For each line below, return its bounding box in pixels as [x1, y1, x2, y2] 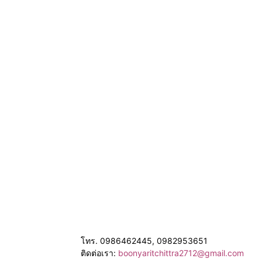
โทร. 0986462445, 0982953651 [81, 236, 208, 246]
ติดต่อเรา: [81, 248, 118, 258]
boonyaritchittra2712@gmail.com [118, 248, 244, 258]
